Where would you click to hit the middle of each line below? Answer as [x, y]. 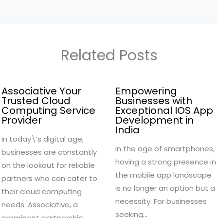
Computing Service [48, 110]
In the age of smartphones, [165, 148]
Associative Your [41, 91]
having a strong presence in [165, 162]
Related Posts [109, 55]
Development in [154, 120]
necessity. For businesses [161, 201]
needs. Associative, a [40, 204]
